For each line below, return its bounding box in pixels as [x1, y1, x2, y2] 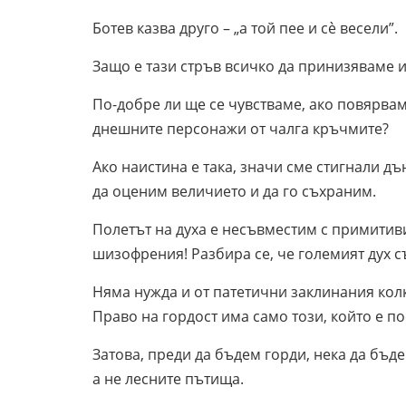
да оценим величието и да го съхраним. [92, 180, 376, 201]
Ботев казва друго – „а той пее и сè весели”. [92, 17, 398, 38]
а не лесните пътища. [92, 368, 247, 389]
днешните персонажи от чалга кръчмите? [92, 118, 392, 139]
